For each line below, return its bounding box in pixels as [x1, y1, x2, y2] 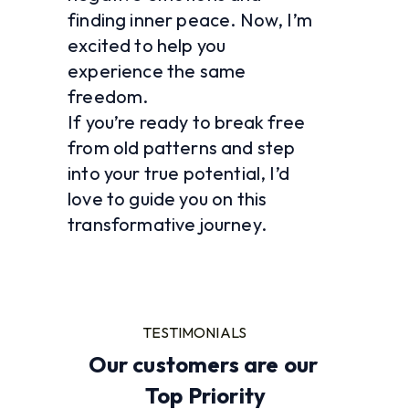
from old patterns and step [68, 135, 296, 159]
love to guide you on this [68, 186, 267, 210]
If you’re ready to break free [68, 110, 305, 133]
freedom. [68, 84, 149, 108]
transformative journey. [68, 212, 271, 236]
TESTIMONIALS [142, 323, 247, 342]
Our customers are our [88, 350, 319, 378]
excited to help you [68, 33, 226, 57]
